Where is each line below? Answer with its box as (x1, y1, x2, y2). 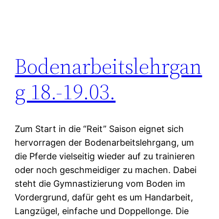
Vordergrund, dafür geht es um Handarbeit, (15, 192, 194, 203)
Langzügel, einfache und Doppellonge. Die (15, 206, 189, 217)
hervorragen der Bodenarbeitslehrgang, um (15, 137, 195, 148)
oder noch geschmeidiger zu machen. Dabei (15, 165, 197, 175)
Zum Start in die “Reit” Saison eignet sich (15, 124, 184, 134)
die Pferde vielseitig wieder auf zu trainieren (15, 151, 196, 162)
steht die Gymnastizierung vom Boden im (15, 178, 186, 189)
